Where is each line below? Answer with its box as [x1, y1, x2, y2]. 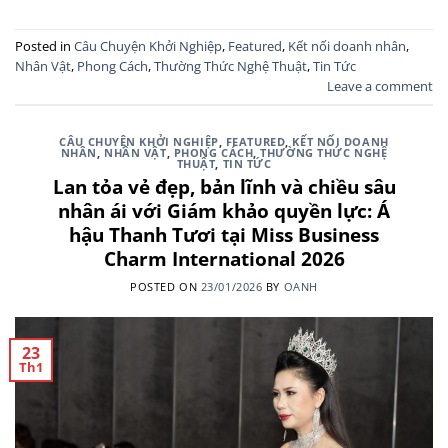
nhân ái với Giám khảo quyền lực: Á [58, 196, 390, 224]
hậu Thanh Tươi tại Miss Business [69, 220, 379, 248]
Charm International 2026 [103, 244, 345, 272]
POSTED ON [130, 279, 201, 295]
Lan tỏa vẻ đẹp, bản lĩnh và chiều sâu [52, 172, 396, 200]
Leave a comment [327, 77, 433, 96]
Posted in [15, 37, 74, 56]
